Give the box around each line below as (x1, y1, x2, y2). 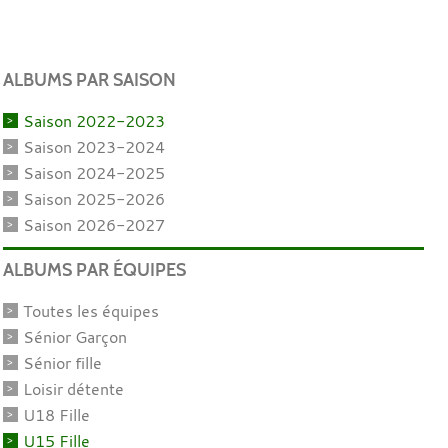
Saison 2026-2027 (22, 213, 165, 236)
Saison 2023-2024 (22, 135, 165, 158)
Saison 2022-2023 (22, 109, 165, 132)
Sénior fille (22, 351, 102, 374)
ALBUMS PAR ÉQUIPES (2, 258, 186, 281)
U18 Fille (22, 403, 90, 426)
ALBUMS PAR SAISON (2, 68, 176, 91)
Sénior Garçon (22, 325, 127, 348)
